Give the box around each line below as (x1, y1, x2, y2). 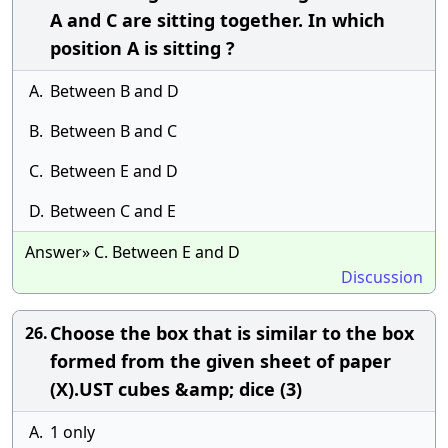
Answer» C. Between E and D (25, 241, 240, 263)
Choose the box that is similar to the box (50, 321, 414, 345)
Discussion (341, 266, 423, 288)
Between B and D (50, 80, 179, 102)
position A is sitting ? (50, 36, 235, 60)
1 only (50, 421, 95, 443)
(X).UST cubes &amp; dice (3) (50, 377, 302, 401)
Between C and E (50, 200, 176, 222)
